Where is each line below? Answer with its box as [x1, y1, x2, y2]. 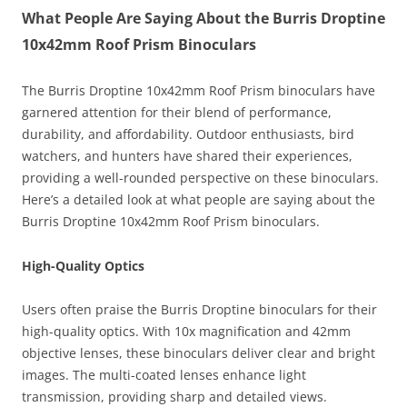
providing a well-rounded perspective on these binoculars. [22, 169, 379, 186]
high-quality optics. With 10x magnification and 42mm [22, 323, 351, 340]
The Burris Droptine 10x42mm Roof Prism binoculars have [22, 82, 375, 99]
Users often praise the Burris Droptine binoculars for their [22, 301, 377, 318]
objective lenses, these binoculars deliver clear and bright [22, 344, 375, 362]
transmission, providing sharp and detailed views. [22, 388, 327, 405]
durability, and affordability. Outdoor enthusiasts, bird [22, 125, 354, 143]
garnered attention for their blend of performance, [22, 104, 332, 121]
